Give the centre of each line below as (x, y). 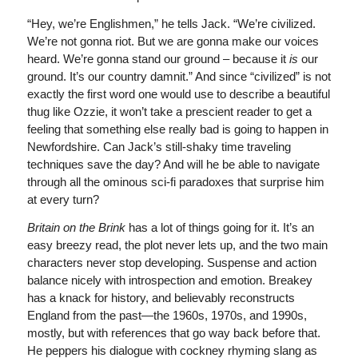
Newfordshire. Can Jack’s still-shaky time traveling (159, 147)
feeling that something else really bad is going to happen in (177, 129)
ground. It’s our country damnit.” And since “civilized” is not (179, 76)
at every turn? (63, 199)
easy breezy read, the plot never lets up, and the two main (177, 245)
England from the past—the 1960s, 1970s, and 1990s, (167, 315)
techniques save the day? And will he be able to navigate (173, 164)
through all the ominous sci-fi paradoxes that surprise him (175, 182)
